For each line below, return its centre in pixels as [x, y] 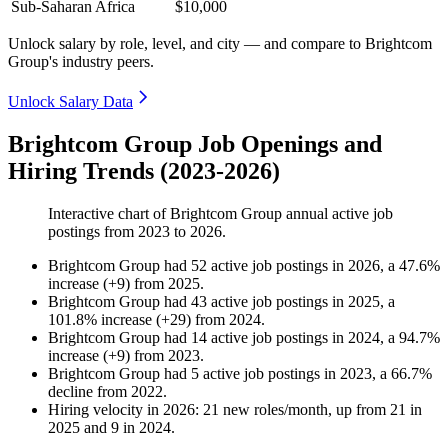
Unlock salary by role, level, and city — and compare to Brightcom [220, 44]
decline [70, 392]
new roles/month [273, 410]
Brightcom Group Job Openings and [195, 144]
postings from [93, 232]
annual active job [337, 214]
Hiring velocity [95, 410]
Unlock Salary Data [70, 102]
